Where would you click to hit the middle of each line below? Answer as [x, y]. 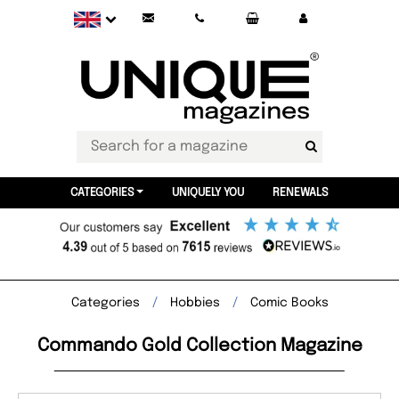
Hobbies [195, 303]
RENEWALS [300, 193]
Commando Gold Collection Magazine [199, 346]
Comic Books [289, 303]
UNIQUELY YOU [208, 193]
